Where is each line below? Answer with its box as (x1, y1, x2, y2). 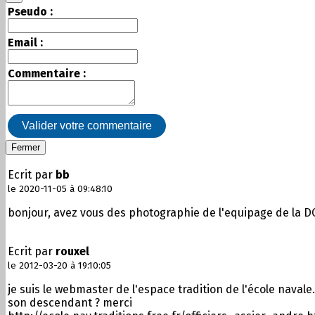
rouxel (56, 244, 89, 258)
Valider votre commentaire (22, 119, 152, 131)
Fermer (11, 141, 40, 153)
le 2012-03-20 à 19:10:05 (8, 259, 111, 271)
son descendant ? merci (8, 295, 132, 309)
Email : (8, 35, 43, 49)
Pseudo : (8, 4, 53, 18)
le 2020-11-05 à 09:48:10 (8, 183, 112, 195)
